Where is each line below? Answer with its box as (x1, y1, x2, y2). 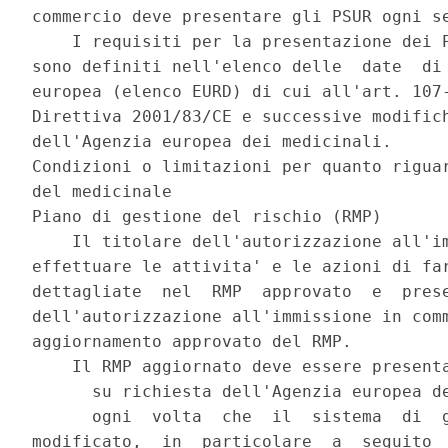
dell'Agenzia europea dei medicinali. (32, 132, 403, 152)
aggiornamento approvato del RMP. (32, 332, 363, 352)
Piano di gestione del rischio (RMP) (32, 207, 393, 227)
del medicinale (32, 182, 183, 202)
